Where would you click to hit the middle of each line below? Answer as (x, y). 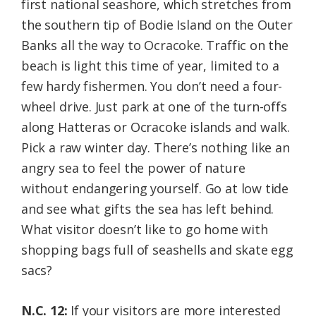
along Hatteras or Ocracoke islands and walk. (156, 127)
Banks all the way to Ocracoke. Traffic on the (155, 45)
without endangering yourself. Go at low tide (155, 189)
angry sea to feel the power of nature (133, 168)
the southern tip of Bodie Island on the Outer (157, 25)
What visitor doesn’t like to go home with (145, 230)
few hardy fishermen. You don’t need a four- (152, 86)
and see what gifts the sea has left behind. (148, 209)
